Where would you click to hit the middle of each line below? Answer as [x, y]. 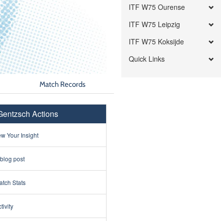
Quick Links [147, 59]
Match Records [63, 84]
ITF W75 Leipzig [155, 24]
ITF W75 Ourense [157, 7]
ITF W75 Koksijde [157, 41]
